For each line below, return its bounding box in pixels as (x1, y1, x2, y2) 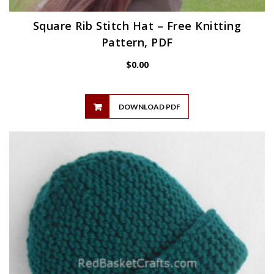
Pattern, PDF (101, 34, 173, 50)
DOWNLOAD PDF (118, 102, 180, 112)
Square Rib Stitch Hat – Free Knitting (32, 18, 242, 33)
